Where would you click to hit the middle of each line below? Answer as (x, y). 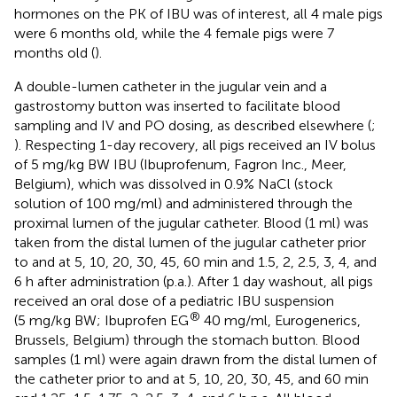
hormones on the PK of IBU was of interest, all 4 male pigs (198, 13)
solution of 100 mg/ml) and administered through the (183, 203)
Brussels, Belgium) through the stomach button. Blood (187, 339)
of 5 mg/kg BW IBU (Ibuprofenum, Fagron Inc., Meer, (180, 164)
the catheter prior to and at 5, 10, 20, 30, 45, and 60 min (191, 378)
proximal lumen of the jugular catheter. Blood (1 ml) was (191, 222)
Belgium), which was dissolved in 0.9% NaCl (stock (174, 183)
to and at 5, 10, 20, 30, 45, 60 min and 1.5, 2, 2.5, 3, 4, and (195, 261)
